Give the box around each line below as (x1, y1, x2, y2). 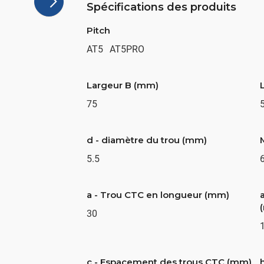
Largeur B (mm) (87, 80, 159, 91)
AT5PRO (109, 44, 145, 55)
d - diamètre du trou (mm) (87, 134, 207, 146)
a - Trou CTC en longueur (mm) (87, 189, 230, 200)
